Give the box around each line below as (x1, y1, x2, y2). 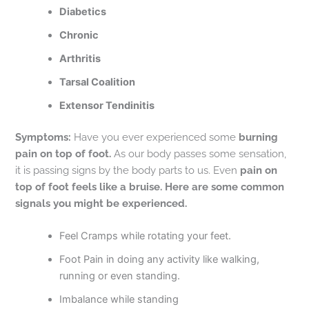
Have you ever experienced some (71, 130, 237, 143)
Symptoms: (15, 130, 72, 143)
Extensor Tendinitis (59, 99, 155, 112)
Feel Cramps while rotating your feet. (59, 230, 232, 243)
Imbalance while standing (59, 293, 179, 306)
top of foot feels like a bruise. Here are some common (15, 180, 285, 192)
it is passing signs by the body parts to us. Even (15, 163, 241, 176)
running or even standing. (59, 270, 181, 283)
